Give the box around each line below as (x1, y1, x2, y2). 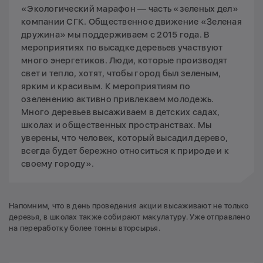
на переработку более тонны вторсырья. (9, 224, 160, 233)
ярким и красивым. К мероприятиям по (21, 81, 191, 92)
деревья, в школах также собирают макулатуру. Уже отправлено (9, 213, 250, 222)
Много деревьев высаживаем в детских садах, (21, 107, 220, 118)
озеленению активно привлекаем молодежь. (21, 94, 214, 105)
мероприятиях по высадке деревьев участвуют (21, 42, 223, 53)
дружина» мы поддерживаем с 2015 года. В (21, 29, 210, 41)
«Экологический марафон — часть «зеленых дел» (21, 4, 238, 15)
